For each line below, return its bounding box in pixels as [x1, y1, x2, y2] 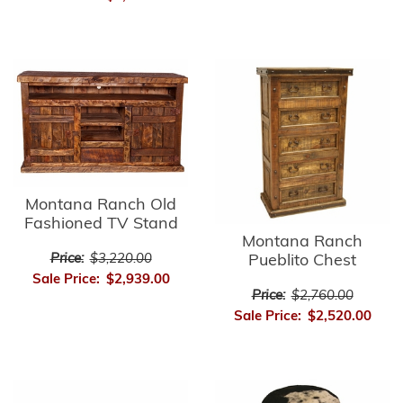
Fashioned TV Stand [23, 215, 178, 233]
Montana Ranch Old [25, 196, 176, 214]
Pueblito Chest [248, 253, 356, 271]
